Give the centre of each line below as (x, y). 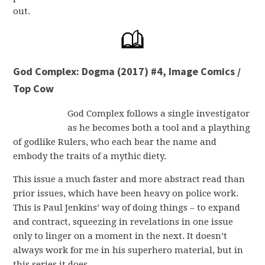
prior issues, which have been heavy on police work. (126, 193)
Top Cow (34, 88)
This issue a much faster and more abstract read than (129, 179)
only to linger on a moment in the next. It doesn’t (120, 236)
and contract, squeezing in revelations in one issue (123, 222)
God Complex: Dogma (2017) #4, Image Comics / (127, 71)
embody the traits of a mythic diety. (90, 156)
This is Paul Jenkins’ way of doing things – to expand (127, 208)
